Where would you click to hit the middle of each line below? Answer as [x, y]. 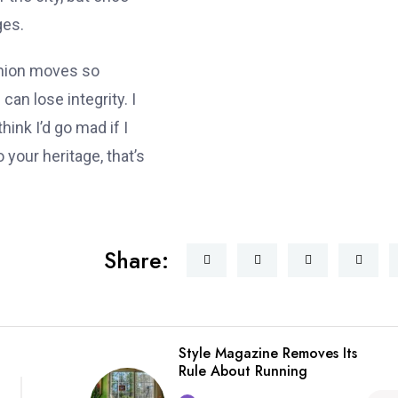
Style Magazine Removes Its [267, 353]
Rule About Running [243, 371]
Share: [136, 260]
